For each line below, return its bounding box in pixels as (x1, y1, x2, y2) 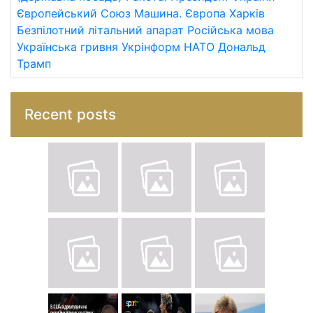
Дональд (218, 40, 265, 54)
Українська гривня (17, 40, 118, 54)
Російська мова (187, 23, 274, 37)
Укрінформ (122, 40, 180, 54)
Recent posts (24, 105, 116, 123)
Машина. (134, 6, 182, 20)
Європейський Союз (17, 6, 131, 20)
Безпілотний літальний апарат (17, 23, 184, 37)
